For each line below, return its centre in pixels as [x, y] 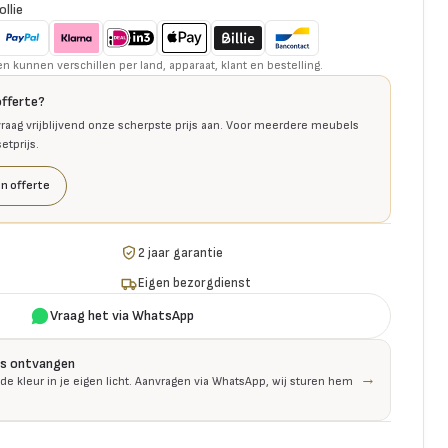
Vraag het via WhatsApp [122, 315]
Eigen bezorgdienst [195, 283]
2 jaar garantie [181, 252]
